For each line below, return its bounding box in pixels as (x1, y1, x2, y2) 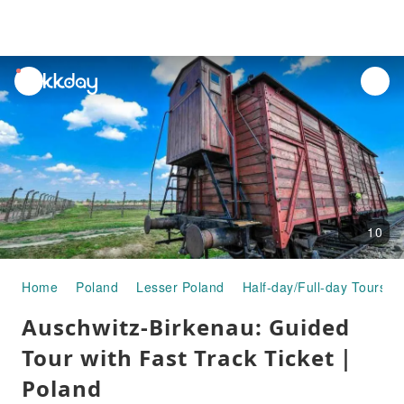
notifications (15, 89, 89, 107)
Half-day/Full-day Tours (242, 278, 386, 296)
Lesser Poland (136, 278, 225, 296)
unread (15, 69, 59, 87)
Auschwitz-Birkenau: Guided (22, 312, 350, 342)
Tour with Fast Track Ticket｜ (22, 343, 357, 372)
